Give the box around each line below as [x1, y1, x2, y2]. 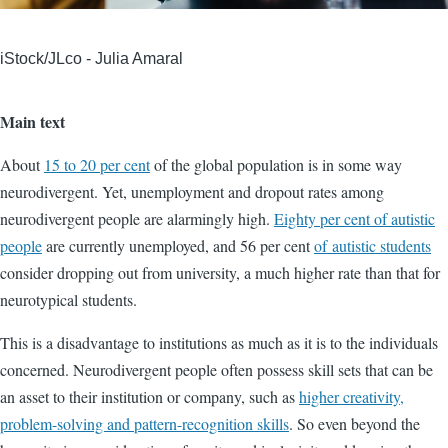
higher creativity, [299, 386, 404, 407]
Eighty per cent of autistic [274, 208, 435, 229]
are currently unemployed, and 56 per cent [42, 235, 314, 256]
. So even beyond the [289, 413, 420, 434]
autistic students [332, 235, 431, 256]
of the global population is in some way [150, 154, 402, 175]
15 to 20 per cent [44, 154, 150, 175]
